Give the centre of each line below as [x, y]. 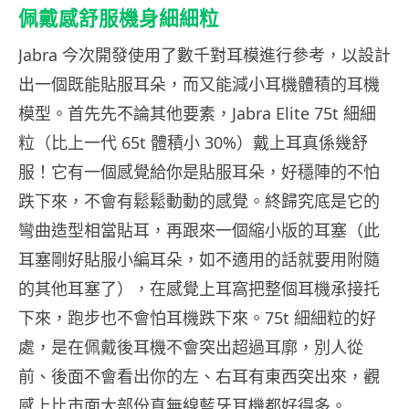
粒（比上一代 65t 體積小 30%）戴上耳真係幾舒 [193, 142]
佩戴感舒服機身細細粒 [119, 18]
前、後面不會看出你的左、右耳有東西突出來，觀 [199, 376]
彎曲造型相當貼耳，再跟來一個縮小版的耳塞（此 [199, 230]
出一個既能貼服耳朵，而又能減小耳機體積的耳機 [199, 84]
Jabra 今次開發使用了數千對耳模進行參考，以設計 [204, 54]
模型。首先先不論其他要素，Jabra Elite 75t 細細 [197, 113]
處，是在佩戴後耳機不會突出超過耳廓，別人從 [191, 346]
